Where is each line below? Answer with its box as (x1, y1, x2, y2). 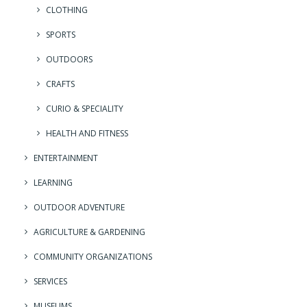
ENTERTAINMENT (34, 152, 98, 164)
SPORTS (46, 29, 75, 41)
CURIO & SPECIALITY (46, 103, 123, 115)
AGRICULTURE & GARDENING (34, 226, 145, 238)
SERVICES (34, 275, 67, 288)
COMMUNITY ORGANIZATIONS (34, 251, 152, 263)
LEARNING (34, 177, 73, 189)
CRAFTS (46, 78, 75, 90)
